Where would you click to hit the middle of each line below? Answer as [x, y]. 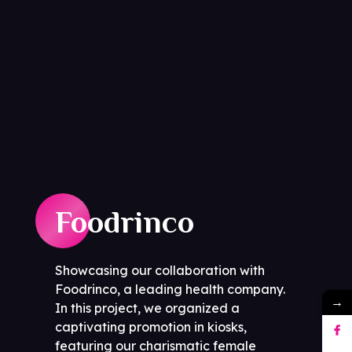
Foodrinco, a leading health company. [170, 289]
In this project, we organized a [147, 308]
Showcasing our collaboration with [160, 270]
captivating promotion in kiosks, [151, 326]
